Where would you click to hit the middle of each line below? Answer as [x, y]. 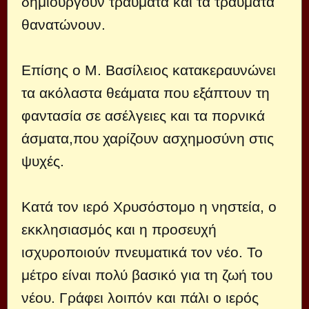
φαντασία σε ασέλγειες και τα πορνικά [143, 115]
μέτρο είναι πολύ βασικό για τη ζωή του [147, 275]
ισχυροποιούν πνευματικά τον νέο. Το [142, 252]
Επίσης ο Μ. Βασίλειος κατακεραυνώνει [149, 70]
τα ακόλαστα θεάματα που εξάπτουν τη [146, 92]
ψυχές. [43, 161]
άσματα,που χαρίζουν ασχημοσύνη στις [148, 138]
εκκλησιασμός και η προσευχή [119, 229]
